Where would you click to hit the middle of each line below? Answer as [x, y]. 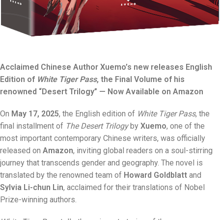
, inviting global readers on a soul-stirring [143, 151]
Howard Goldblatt [155, 175]
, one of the [186, 126]
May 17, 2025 [35, 114]
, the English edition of [98, 114]
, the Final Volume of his [141, 79]
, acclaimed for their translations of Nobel [134, 187]
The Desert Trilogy [97, 126]
